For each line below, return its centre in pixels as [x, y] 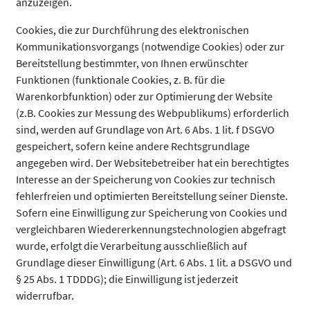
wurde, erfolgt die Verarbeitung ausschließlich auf [131, 246]
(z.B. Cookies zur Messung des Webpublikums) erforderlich [153, 113]
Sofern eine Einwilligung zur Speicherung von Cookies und [152, 212]
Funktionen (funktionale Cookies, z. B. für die [120, 80]
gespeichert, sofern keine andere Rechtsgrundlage [133, 146]
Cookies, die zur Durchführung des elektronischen [133, 30]
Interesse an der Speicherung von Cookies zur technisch [146, 179]
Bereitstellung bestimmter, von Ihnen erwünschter [132, 63]
